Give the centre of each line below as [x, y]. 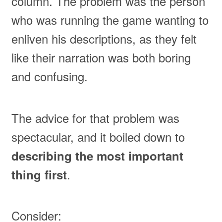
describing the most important [97, 155]
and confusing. [49, 76]
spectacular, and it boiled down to [98, 136]
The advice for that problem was [95, 117]
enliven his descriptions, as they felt [104, 39]
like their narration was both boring [101, 57]
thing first [39, 174]
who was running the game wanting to [110, 20]
